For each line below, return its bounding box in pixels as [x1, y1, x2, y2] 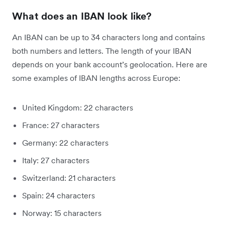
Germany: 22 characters [22, 138, 108, 148]
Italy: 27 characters [22, 155, 89, 166]
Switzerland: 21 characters [22, 173, 116, 183]
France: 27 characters [22, 120, 99, 131]
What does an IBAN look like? [12, 10, 152, 23]
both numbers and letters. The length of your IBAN [12, 46, 191, 56]
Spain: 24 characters [22, 190, 95, 201]
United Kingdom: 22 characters [22, 102, 133, 113]
